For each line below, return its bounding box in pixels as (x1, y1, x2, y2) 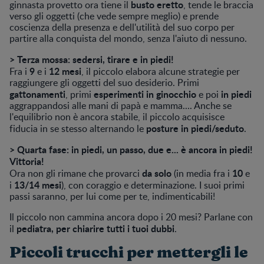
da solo (142, 166, 174, 180)
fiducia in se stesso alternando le (9, 121, 146, 135)
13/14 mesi (12, 177, 61, 192)
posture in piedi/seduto (146, 121, 244, 135)
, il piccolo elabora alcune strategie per (81, 64, 240, 78)
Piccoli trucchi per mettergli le (9, 245, 248, 260)
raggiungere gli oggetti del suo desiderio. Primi (9, 75, 199, 89)
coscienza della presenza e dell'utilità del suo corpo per (9, 20, 235, 34)
